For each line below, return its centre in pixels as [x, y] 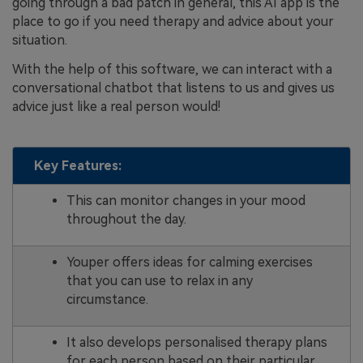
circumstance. [107, 300]
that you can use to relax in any [159, 281]
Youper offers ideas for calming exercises [189, 263]
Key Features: [77, 166]
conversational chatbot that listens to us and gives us [173, 88]
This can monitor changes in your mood [186, 201]
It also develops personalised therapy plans [196, 343]
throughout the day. [126, 220]
